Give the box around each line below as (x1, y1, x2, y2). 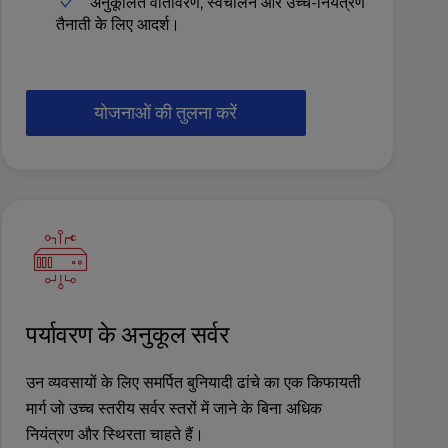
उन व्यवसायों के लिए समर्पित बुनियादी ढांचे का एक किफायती (25, 372, 361, 392)
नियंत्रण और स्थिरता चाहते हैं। (25, 424, 204, 444)
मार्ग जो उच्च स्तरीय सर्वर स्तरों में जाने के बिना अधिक (25, 398, 322, 418)
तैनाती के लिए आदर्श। (55, 14, 180, 34)
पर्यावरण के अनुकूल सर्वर (25, 318, 229, 349)
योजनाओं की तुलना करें (94, 100, 238, 124)
